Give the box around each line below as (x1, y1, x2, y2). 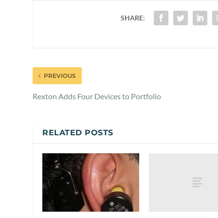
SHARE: (120, 14, 145, 22)
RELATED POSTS (42, 128, 113, 138)
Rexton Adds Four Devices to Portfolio (33, 91, 162, 101)
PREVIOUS (44, 72, 76, 80)
